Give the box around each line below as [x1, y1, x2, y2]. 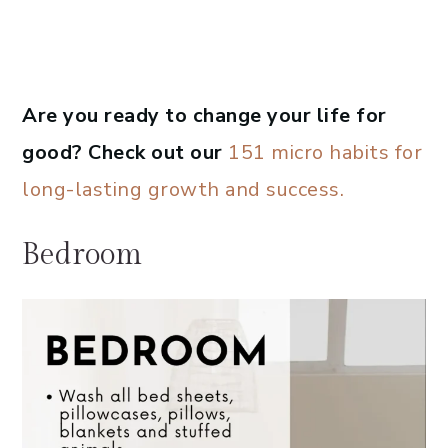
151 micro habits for [228, 139, 422, 167]
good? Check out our [22, 139, 228, 167]
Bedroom [22, 237, 142, 274]
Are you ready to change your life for [22, 102, 387, 130]
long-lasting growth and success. [22, 176, 344, 204]
